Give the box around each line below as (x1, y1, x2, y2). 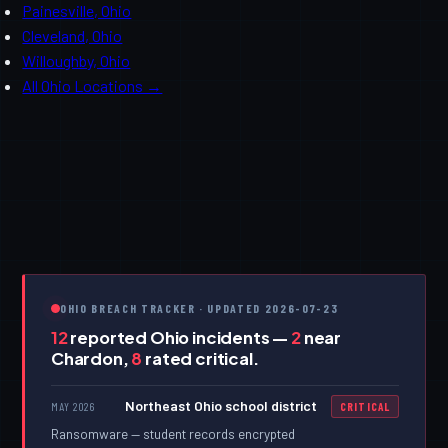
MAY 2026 (50, 399, 95, 414)
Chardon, (50, 347, 132, 369)
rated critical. (142, 347, 259, 369)
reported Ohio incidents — (67, 326, 292, 348)
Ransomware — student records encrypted (50, 426, 295, 443)
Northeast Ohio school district (124, 397, 317, 415)
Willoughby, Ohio (22, 51, 131, 71)
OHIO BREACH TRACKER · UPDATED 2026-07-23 (59, 301, 339, 316)
